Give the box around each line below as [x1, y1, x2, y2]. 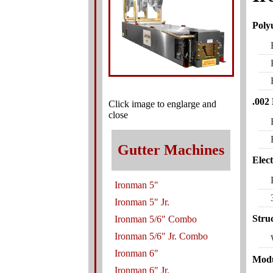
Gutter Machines [117, 141, 224, 158]
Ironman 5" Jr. [114, 196, 169, 207]
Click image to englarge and [108, 98, 216, 109]
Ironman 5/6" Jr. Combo [114, 230, 208, 241]
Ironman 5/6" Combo [114, 213, 197, 224]
